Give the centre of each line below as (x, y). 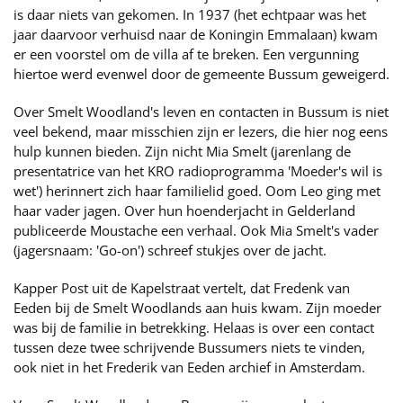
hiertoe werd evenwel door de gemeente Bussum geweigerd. (201, 74)
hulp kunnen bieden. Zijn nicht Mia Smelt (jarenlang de (182, 151)
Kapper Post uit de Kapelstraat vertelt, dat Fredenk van (182, 288)
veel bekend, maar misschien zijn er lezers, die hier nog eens (201, 131)
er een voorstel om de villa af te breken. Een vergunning (186, 54)
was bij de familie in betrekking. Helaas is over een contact (194, 327)
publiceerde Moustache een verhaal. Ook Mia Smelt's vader (196, 230)
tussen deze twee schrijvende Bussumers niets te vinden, (189, 347)
